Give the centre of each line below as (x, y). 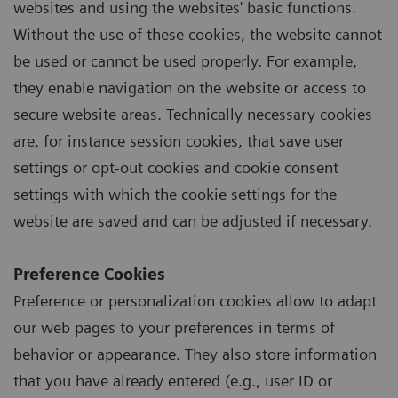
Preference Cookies (89, 274)
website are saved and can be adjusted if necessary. (193, 220)
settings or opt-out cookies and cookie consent (176, 167)
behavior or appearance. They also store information (195, 354)
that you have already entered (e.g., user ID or (173, 380)
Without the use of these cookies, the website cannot (198, 34)
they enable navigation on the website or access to (190, 87)
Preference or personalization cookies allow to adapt (195, 300)
